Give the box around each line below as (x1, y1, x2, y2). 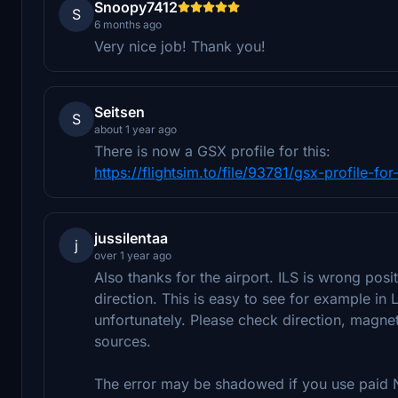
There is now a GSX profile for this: (94, 141, 330, 160)
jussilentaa (94, 228, 168, 247)
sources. (94, 331, 151, 350)
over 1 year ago (94, 248, 171, 262)
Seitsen (94, 102, 145, 121)
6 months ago (94, 17, 162, 31)
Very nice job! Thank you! (94, 36, 266, 55)
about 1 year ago (94, 122, 177, 136)
